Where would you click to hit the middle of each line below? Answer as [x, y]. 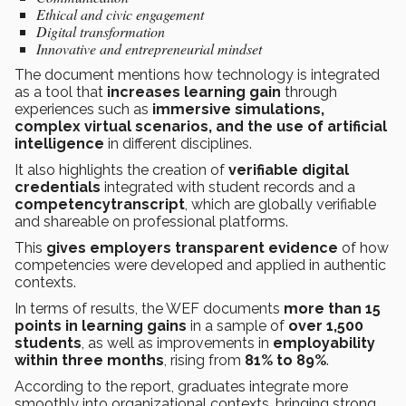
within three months [89, 361]
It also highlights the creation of [121, 170]
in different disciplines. [180, 144]
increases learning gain [192, 92]
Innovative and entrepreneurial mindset [149, 49]
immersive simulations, [237, 110]
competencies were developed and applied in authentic [200, 266]
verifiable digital [289, 170]
